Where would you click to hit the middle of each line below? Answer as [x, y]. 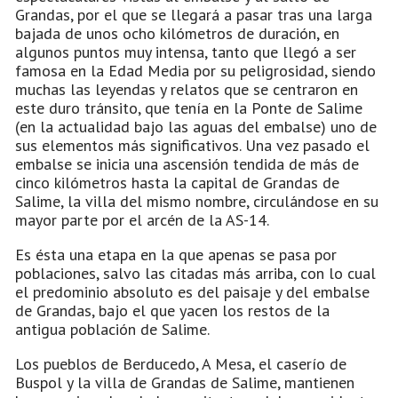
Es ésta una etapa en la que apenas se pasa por [176, 254]
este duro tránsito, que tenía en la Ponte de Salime [189, 107]
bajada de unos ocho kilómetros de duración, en [177, 33]
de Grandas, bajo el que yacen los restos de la [172, 310]
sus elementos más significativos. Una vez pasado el [192, 145]
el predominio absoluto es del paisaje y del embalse [192, 291]
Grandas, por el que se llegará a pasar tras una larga [194, 14]
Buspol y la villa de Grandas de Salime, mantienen [185, 382]
